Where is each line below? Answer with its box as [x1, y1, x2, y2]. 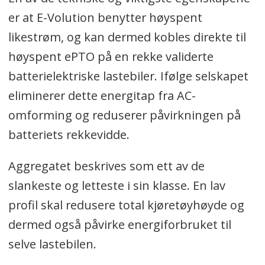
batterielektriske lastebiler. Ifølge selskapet [8, 68, 248, 85]
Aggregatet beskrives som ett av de [8, 158, 205, 174]
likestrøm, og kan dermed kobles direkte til [8, 29, 246, 46]
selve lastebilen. [8, 236, 96, 253]
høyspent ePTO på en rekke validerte [8, 49, 214, 65]
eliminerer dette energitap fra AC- [8, 88, 196, 104]
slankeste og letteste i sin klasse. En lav [8, 177, 225, 194]
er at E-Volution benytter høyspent [8, 9, 202, 26]
